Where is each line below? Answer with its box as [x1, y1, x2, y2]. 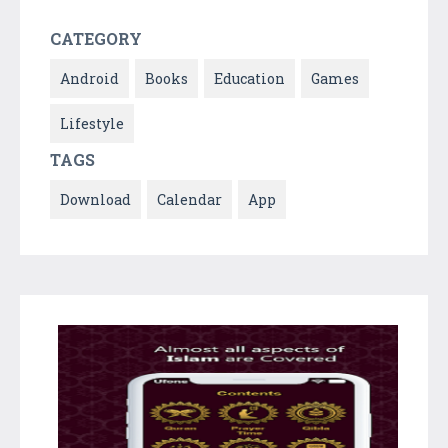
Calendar [157, 189, 222, 209]
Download [60, 189, 131, 209]
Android [60, 68, 119, 88]
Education [214, 68, 285, 88]
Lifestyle [60, 113, 124, 133]
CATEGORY [50, 27, 142, 49]
